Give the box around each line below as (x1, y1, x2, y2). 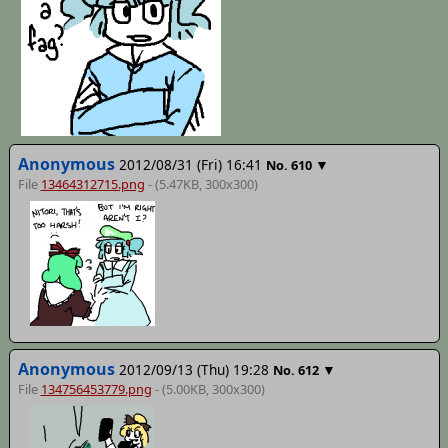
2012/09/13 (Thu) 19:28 (118, 360, 269, 380)
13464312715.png (40, 175, 145, 193)
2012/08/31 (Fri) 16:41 (118, 155, 262, 174)
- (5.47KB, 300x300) (144, 175, 258, 193)
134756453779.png (40, 380, 152, 399)
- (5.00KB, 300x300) (151, 380, 265, 399)
